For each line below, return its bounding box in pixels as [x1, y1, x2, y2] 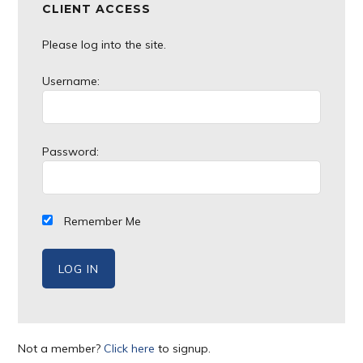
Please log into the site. [42, 37, 167, 52]
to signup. [155, 340, 211, 356]
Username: [42, 73, 100, 88]
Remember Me [61, 214, 142, 229]
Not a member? [18, 340, 105, 356]
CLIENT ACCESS [42, 2, 152, 16]
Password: [42, 143, 100, 159]
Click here [104, 340, 156, 356]
